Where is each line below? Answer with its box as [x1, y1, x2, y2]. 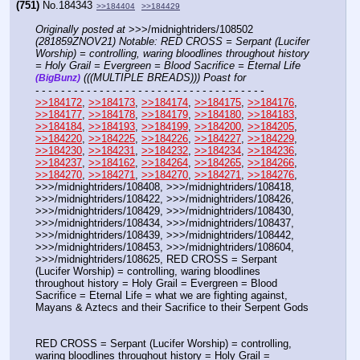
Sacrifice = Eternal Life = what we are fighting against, [35, 288, 288, 301]
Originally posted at [35, 22, 125, 35]
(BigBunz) [35, 72, 80, 84]
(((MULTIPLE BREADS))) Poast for [80, 71, 246, 84]
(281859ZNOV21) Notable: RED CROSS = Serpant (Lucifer [35, 35, 309, 47]
